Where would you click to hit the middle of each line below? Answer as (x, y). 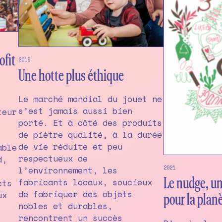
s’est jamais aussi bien (75, 111)
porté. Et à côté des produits (90, 123)
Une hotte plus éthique (71, 76)
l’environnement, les (68, 170)
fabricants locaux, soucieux (85, 182)
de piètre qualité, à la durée (90, 135)
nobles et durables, (65, 206)
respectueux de (53, 159)
